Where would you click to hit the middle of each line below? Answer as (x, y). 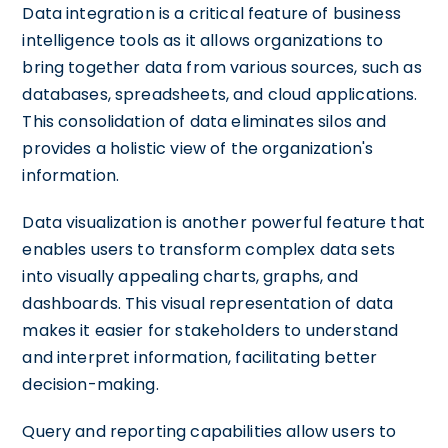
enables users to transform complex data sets (208, 249)
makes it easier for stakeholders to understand (210, 330)
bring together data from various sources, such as (222, 67)
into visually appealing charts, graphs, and (190, 276)
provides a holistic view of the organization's (198, 148)
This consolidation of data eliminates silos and (204, 121)
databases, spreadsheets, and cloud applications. (220, 94)
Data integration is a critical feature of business (211, 13)
